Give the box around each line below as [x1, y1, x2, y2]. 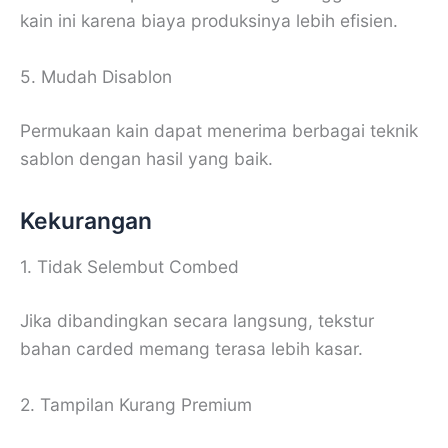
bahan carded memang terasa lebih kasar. [20, 337, 363, 359]
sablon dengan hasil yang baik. [20, 147, 273, 169]
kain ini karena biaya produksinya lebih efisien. [20, 10, 398, 32]
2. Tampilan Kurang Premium [20, 393, 252, 415]
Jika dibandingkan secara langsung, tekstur [20, 309, 374, 331]
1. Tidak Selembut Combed [20, 255, 239, 277]
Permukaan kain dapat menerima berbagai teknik [20, 119, 418, 141]
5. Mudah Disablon [20, 65, 172, 87]
